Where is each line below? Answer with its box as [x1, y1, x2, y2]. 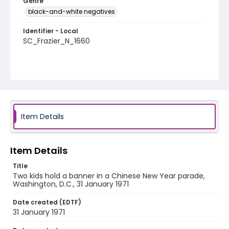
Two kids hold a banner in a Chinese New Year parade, [13, 171, 205, 181]
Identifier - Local [23, 27, 78, 35]
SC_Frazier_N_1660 [23, 36, 90, 46]
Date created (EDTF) [13, 198, 81, 207]
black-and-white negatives [28, 7, 115, 16]
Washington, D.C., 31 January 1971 [13, 179, 129, 189]
